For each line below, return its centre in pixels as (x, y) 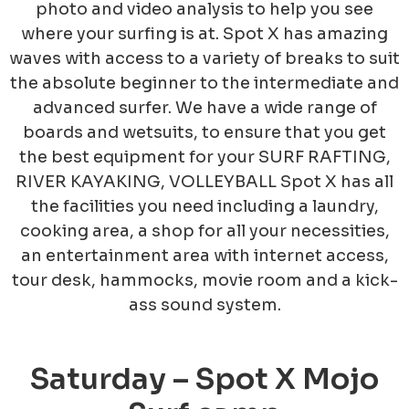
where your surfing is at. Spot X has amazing (204, 34)
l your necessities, (315, 231)
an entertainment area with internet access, (204, 256)
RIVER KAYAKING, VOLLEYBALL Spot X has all (204, 182)
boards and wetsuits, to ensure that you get (204, 133)
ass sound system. (204, 305)
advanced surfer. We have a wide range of (204, 108)
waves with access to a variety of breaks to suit (204, 59)
